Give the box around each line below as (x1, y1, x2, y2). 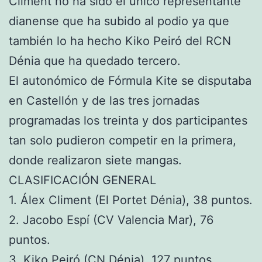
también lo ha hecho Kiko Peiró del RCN (9, 34, 231, 49)
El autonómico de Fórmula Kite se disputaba (9, 74, 251, 88)
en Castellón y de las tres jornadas (9, 94, 199, 108)
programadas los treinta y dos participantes (9, 113, 247, 128)
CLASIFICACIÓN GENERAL (9, 173, 156, 188)
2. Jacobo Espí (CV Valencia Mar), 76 (9, 213, 213, 227)
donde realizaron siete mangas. (9, 153, 185, 168)
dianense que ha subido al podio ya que (9, 14, 229, 29)
